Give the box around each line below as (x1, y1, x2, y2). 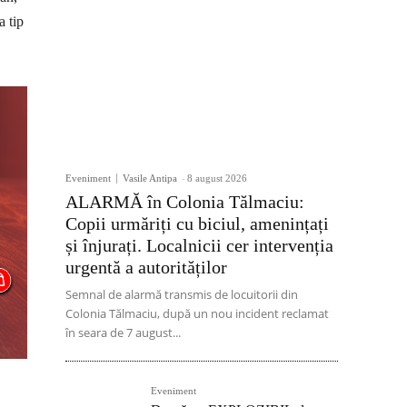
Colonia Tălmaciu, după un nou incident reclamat (65, 305, 329, 323)
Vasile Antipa (123, 173, 177, 184)
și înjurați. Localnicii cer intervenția (65, 235, 333, 256)
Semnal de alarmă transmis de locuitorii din (65, 286, 298, 303)
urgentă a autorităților (65, 257, 227, 278)
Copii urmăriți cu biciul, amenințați (65, 213, 329, 234)
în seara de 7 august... (65, 324, 181, 342)
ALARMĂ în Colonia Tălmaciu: (65, 192, 304, 213)
